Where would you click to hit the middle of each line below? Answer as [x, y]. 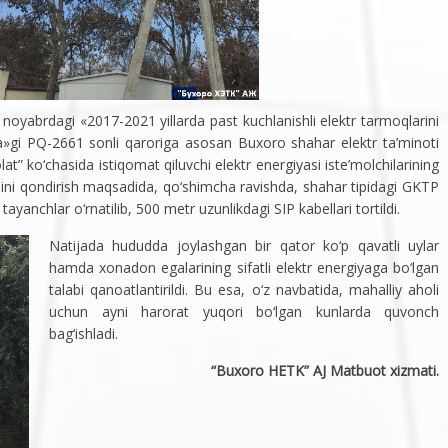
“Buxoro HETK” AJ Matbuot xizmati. [325, 370]
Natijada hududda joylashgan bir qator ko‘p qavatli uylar [244, 245]
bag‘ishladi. [83, 333]
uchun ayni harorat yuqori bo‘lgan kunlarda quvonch [244, 311]
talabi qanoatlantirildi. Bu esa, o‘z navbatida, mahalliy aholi [244, 289]
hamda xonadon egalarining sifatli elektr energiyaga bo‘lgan [244, 267]
